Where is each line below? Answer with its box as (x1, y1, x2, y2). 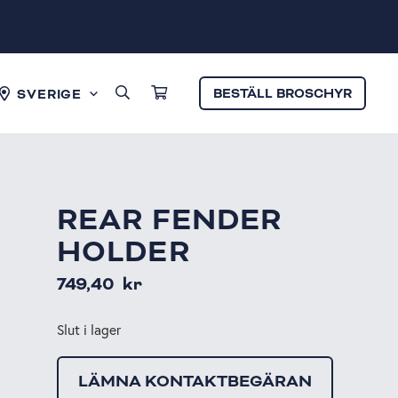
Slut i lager (57, 322, 121, 338)
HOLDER (57, 233, 190, 271)
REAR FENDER (57, 201, 283, 239)
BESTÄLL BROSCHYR (213, 85, 352, 102)
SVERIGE (17, 85, 82, 103)
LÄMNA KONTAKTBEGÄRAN (78, 370, 312, 392)
